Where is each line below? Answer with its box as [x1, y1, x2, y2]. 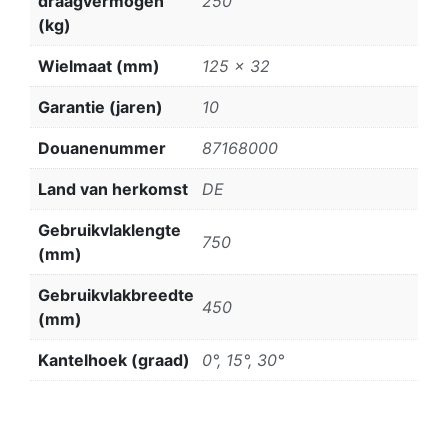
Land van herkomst [38, 178, 188, 199]
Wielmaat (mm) [38, 55, 160, 76]
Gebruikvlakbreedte [38, 284, 194, 305]
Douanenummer [38, 137, 166, 158]
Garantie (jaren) [38, 96, 163, 117]
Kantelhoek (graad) [38, 349, 190, 370]
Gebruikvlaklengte [38, 219, 181, 240]
